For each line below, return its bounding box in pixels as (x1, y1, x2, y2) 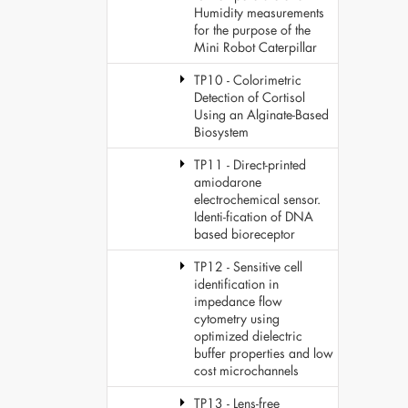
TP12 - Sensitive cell (194, 258, 302, 275)
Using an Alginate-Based (194, 106, 329, 123)
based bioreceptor (194, 225, 295, 242)
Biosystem (194, 123, 249, 140)
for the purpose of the (194, 21, 311, 38)
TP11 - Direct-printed (194, 156, 306, 173)
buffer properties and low (194, 344, 333, 362)
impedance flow (194, 292, 282, 310)
